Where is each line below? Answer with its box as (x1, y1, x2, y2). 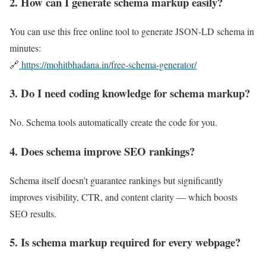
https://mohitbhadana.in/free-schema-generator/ (19, 58, 197, 71)
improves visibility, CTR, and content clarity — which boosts (9, 190, 237, 203)
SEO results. (9, 207, 56, 220)
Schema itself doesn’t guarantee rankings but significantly (9, 173, 223, 186)
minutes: (9, 41, 41, 54)
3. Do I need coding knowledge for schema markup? (9, 85, 250, 102)
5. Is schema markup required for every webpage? (9, 234, 240, 251)
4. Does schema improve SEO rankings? (9, 142, 195, 159)
